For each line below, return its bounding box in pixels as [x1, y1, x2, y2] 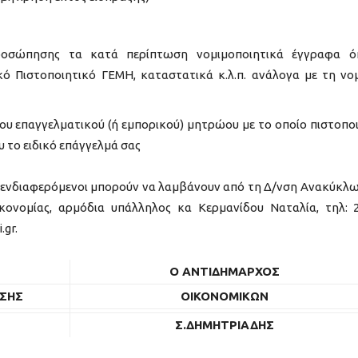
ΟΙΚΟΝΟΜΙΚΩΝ [181, 288, 268, 303]
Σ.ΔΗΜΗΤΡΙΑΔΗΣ [175, 317, 274, 332]
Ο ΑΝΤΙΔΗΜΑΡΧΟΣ [169, 264, 280, 278]
